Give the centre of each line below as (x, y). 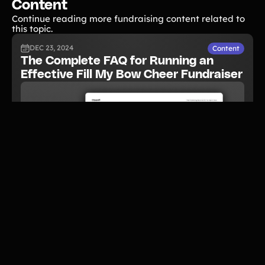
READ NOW (44, 234)
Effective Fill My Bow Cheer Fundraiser (132, 74)
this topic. (32, 28)
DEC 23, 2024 (51, 48)
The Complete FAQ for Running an (117, 61)
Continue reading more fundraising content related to (128, 18)
